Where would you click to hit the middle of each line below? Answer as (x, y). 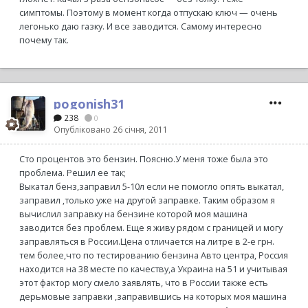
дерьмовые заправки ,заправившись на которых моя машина (153, 297)
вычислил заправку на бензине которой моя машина (133, 214)
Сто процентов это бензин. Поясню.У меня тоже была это (144, 159)
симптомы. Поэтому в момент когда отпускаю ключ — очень (148, 13)
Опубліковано (83, 130)
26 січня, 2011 (140, 130)
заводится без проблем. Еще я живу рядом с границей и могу (151, 228)
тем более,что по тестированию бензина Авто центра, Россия (154, 256)
